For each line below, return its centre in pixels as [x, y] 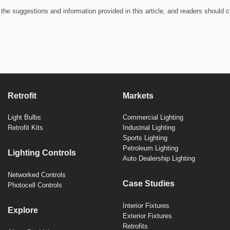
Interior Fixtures [146, 206]
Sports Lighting [145, 138]
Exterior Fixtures [147, 216]
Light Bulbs [24, 118]
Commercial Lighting [153, 118]
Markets [138, 95]
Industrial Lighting [149, 128]
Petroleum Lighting [150, 148]
